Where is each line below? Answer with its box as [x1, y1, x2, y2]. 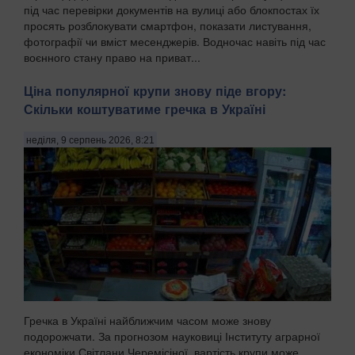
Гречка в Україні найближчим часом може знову [24, 312, 271, 329]
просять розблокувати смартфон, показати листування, [24, 17, 311, 33]
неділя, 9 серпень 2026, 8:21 [26, 134, 155, 146]
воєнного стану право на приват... [24, 48, 200, 65]
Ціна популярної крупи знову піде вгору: [24, 82, 286, 101]
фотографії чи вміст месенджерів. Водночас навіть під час [24, 32, 326, 49]
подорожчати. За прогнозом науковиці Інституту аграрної [24, 328, 320, 345]
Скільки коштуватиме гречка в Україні [24, 100, 265, 119]
